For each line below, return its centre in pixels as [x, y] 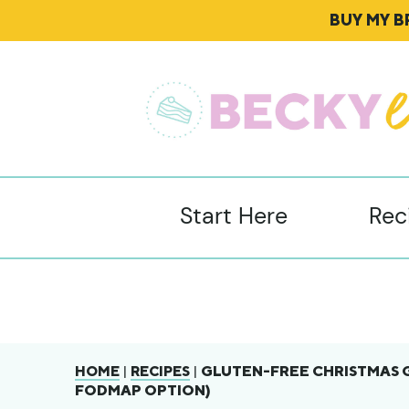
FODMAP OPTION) [143, 390]
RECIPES [160, 371]
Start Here [234, 216]
